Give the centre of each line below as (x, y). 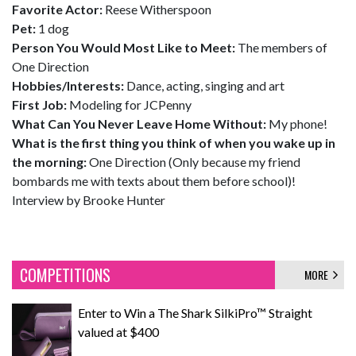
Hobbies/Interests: (68, 85)
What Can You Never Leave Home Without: (139, 124)
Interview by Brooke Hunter (89, 200)
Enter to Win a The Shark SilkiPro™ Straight (195, 313)
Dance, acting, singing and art (204, 85)
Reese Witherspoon (157, 9)
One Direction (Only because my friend (193, 162)
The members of (281, 47)
